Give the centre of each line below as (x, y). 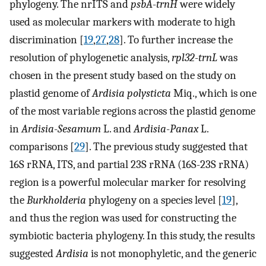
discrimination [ (47, 39)
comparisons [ (42, 146)
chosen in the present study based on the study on (123, 75)
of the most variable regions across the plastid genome (132, 111)
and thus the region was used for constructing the (123, 218)
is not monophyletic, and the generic (172, 253)
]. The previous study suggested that (166, 146)
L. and (117, 129)
